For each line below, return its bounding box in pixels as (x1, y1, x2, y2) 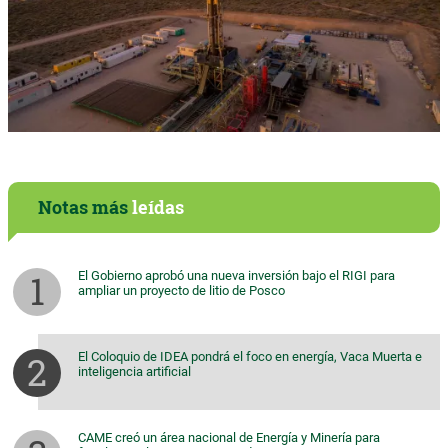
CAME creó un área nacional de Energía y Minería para (78, 429, 380, 445)
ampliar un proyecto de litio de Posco (78, 282, 285, 298)
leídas (132, 194, 184, 219)
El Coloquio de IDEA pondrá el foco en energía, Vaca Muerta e (78, 348, 422, 364)
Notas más (38, 194, 132, 219)
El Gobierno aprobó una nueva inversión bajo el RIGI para (78, 267, 395, 283)
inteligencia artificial (78, 363, 191, 379)
